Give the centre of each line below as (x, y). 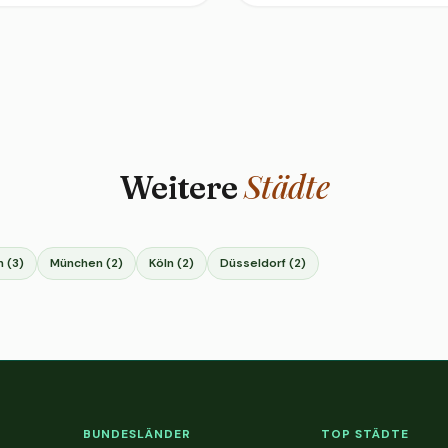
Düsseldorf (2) (263, 263)
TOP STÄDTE (365, 434)
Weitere (181, 187)
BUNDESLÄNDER (137, 434)
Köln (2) (171, 263)
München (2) (86, 263)
